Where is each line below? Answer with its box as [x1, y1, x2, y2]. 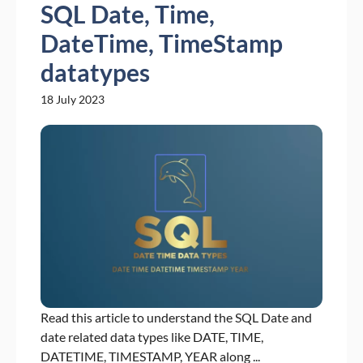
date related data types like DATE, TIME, [41, 329, 263, 345]
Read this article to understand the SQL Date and [41, 310, 312, 326]
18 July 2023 [41, 92, 105, 106]
